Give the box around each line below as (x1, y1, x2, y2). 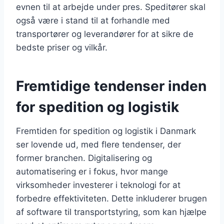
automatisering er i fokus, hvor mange (16, 166, 168, 176)
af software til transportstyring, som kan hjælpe (16, 206, 206, 217)
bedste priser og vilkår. (16, 42, 107, 52)
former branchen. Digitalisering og (16, 152, 152, 163)
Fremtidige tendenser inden (16, 77, 206, 94)
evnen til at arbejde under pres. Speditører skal (16, 1, 205, 12)
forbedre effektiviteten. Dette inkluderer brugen (16, 193, 207, 203)
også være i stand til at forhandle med (16, 15, 170, 25)
